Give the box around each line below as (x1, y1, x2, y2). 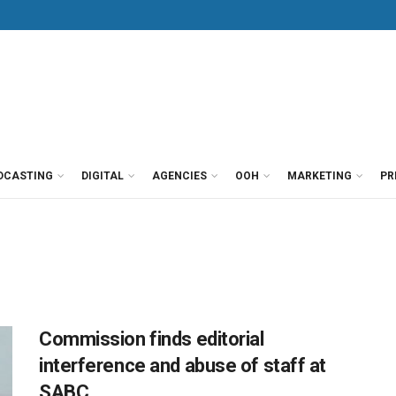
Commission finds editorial (39, 328, 264, 350)
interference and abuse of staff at (39, 354, 327, 377)
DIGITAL (81, 170, 124, 182)
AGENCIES (152, 170, 207, 182)
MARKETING (287, 170, 352, 182)
